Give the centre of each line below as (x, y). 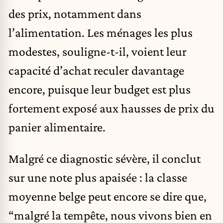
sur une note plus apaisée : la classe (98, 177)
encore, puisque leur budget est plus (100, 89)
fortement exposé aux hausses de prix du (111, 108)
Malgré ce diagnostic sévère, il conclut (105, 159)
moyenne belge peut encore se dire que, (108, 196)
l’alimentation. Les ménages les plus (101, 32)
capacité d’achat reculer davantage (96, 70)
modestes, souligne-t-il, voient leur (98, 51)
